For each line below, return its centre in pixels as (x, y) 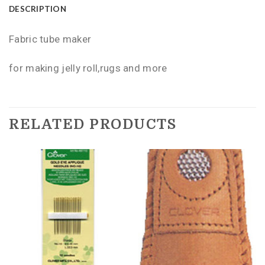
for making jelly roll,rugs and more (88, 68)
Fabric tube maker (50, 39)
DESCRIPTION (38, 9)
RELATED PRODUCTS (93, 125)
